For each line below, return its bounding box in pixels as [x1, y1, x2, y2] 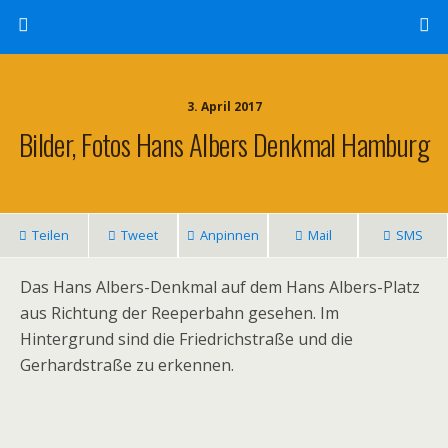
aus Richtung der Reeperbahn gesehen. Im [20, 302, 339, 324]
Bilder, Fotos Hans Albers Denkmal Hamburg [18, 123, 430, 165]
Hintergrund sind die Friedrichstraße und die [20, 328, 353, 350]
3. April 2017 [186, 98, 262, 115]
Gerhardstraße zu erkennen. [20, 354, 234, 376]
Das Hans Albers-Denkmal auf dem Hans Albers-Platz [20, 276, 420, 298]
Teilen [32, 226, 69, 244]
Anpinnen [200, 226, 259, 244]
